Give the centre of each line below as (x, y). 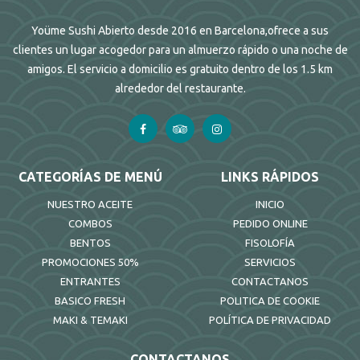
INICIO (270, 205)
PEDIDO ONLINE (270, 224)
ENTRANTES (90, 282)
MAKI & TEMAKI (90, 320)
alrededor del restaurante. (180, 89)
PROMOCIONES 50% (90, 262)
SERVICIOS (270, 262)
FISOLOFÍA (270, 243)
